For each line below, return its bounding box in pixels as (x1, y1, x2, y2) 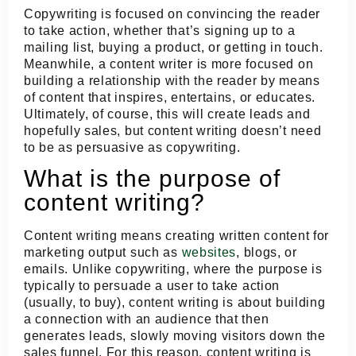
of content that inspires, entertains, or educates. (24, 90, 316, 104)
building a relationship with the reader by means (24, 73, 320, 87)
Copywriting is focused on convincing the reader (24, 6, 320, 21)
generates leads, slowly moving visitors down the (24, 329, 326, 343)
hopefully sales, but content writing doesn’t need (24, 123, 322, 137)
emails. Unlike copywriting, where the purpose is (24, 262, 323, 277)
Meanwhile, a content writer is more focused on (24, 56, 314, 71)
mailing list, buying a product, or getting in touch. (24, 40, 323, 54)
